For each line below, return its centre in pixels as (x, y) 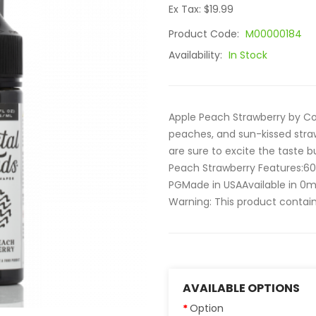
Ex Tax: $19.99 (201, 9)
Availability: (197, 55)
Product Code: (205, 34)
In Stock (248, 55)
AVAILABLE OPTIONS (241, 288)
